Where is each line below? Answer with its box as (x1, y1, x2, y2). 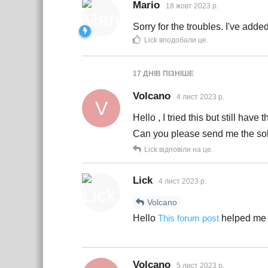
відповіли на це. (157, 145, 213, 154)
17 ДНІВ (133, 69, 161, 78)
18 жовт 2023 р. (166, 2, 218, 11)
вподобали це (157, 36, 206, 45)
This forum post (158, 213, 219, 224)
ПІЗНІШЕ (161, 69, 194, 78)
